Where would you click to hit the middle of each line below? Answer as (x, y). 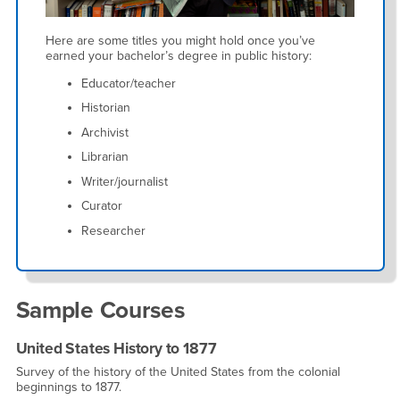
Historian (106, 108)
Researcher (113, 230)
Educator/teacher (129, 83)
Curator (102, 206)
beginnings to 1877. (68, 387)
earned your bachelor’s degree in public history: (179, 55)
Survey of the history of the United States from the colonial (178, 372)
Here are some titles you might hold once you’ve (180, 40)
